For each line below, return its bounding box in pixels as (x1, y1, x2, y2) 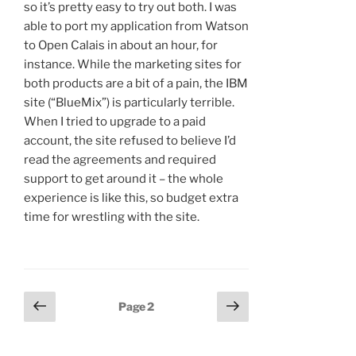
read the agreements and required (24, 153, 216, 168)
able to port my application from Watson (24, 19, 249, 34)
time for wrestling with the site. (24, 210, 199, 225)
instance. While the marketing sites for (24, 57, 242, 72)
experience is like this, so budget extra (24, 191, 238, 206)
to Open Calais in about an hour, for (24, 38, 218, 53)
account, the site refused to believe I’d (24, 133, 236, 149)
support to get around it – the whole (24, 172, 223, 187)
